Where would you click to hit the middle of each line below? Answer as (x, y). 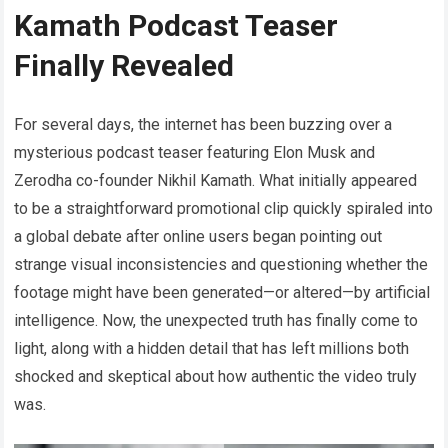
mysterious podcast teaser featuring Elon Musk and (195, 152)
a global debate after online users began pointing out (198, 236)
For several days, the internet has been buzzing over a (203, 124)
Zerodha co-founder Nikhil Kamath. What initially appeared (216, 180)
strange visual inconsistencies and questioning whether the (221, 264)
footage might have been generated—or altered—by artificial (222, 292)
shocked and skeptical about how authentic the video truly (216, 376)
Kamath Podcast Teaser (176, 25)
